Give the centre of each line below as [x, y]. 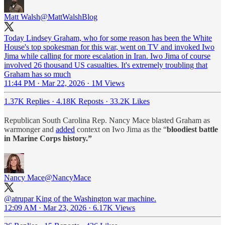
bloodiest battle [192, 129]
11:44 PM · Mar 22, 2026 [44, 83]
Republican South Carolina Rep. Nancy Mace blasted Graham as [107, 120]
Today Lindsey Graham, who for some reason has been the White [108, 38]
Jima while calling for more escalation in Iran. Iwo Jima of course [107, 56]
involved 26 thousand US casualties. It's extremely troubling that [106, 65]
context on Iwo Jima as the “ [121, 129]
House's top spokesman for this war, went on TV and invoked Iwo [109, 47]
